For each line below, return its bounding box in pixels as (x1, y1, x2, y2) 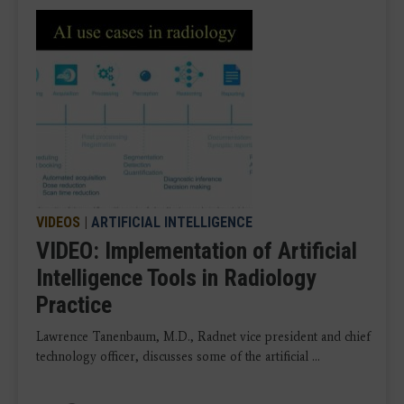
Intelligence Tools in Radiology (36, 264, 317, 291)
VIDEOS (36, 214, 80, 231)
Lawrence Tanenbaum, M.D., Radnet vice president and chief (36, 329, 371, 344)
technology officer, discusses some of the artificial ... (36, 349, 320, 364)
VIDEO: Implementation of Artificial (36, 237, 357, 264)
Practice (36, 291, 112, 318)
